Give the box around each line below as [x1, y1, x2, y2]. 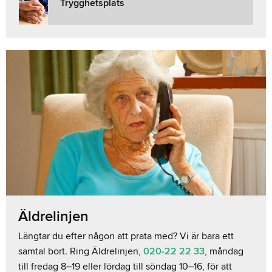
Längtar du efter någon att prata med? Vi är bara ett [18, 230, 234, 243]
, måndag [205, 245, 243, 258]
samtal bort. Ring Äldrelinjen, [18, 245, 143, 258]
